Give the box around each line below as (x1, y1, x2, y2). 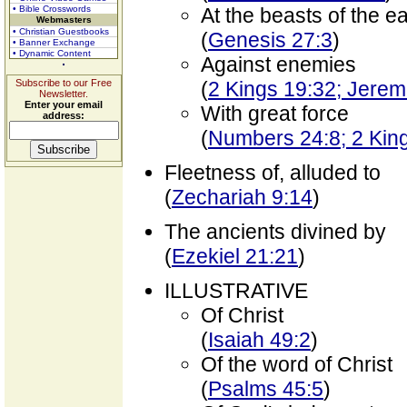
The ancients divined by (164, 220, 386, 243)
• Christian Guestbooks (13, 26, 109, 36)
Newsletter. (39, 88, 88, 99)
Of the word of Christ (201, 352, 392, 376)
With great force (201, 102, 349, 125)
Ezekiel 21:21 (172, 244, 298, 268)
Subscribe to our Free (15, 77, 112, 88)
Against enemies (201, 53, 356, 76)
